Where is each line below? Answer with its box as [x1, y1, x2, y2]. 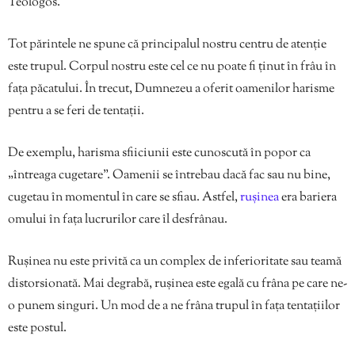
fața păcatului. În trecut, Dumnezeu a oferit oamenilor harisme [8, 80, 334, 99]
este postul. [8, 319, 67, 338]
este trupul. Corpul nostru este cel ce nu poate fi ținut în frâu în [8, 58, 336, 77]
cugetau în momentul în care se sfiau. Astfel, [8, 189, 240, 208]
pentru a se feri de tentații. [8, 102, 144, 121]
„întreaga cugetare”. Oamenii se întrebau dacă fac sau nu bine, [8, 166, 330, 185]
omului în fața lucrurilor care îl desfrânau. [8, 211, 227, 230]
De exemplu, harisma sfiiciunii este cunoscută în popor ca [8, 144, 311, 163]
